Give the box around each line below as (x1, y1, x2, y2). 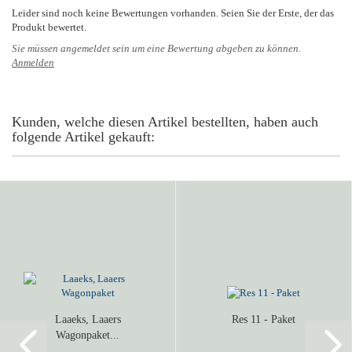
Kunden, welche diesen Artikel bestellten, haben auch (12, 113, 318, 130)
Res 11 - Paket (232, 313, 295, 325)
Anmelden (12, 56, 54, 68)
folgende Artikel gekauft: (12, 128, 155, 145)
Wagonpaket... (56, 328, 119, 341)
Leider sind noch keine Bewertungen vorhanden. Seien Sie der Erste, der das (12, 6, 334, 19)
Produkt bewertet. (12, 20, 86, 33)
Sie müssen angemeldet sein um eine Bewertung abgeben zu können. (12, 42, 301, 54)
